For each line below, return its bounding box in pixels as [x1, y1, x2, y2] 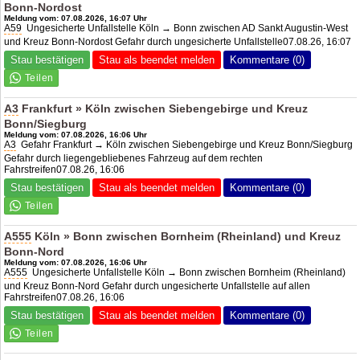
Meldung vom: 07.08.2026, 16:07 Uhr [4, 13, 148, 22]
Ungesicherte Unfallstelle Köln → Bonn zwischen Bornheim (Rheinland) [27, 266, 346, 278]
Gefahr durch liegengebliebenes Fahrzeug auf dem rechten [4, 152, 264, 164]
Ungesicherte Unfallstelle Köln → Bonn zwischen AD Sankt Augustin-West [22, 22, 349, 34]
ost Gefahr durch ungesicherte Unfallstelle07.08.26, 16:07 [100, 35, 352, 47]
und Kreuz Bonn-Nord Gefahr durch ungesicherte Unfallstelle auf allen [4, 280, 311, 292]
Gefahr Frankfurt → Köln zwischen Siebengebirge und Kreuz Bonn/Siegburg [16, 138, 354, 150]
